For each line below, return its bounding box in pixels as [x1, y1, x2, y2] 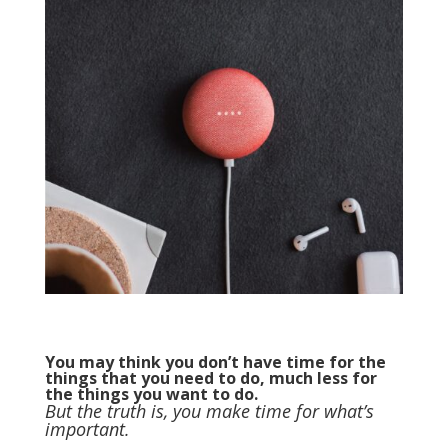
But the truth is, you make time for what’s [44, 399, 374, 424]
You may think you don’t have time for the [44, 351, 386, 374]
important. [44, 417, 135, 442]
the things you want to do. [44, 383, 262, 406]
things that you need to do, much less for [44, 367, 377, 390]
